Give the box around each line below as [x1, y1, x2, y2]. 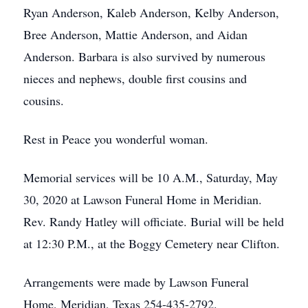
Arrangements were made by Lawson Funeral [23, 274, 249, 290]
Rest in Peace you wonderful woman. [23, 131, 208, 147]
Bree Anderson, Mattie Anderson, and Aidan [23, 26, 247, 43]
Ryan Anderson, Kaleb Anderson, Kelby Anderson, [23, 4, 279, 21]
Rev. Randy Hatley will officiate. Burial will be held [23, 213, 284, 230]
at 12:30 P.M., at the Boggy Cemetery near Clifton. [23, 235, 280, 252]
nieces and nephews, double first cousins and [23, 70, 247, 87]
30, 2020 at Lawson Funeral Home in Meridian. [23, 191, 262, 208]
